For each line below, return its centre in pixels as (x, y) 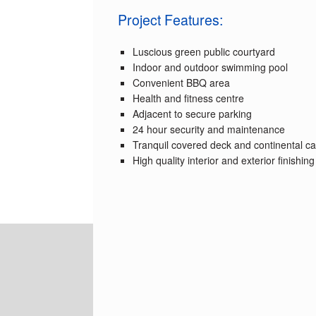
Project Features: (170, 19)
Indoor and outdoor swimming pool (210, 67)
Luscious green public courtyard (204, 52)
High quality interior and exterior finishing (224, 160)
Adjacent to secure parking (192, 114)
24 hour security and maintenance (209, 129)
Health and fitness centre (188, 98)
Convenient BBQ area (181, 83)
